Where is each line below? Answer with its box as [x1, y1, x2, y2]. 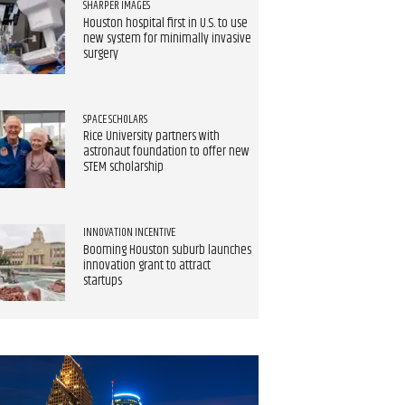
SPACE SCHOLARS [82, 109, 147, 128]
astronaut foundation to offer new [82, 142, 250, 163]
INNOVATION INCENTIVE [82, 223, 175, 242]
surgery [82, 43, 118, 64]
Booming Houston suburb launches [82, 240, 251, 260]
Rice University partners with [82, 127, 220, 147]
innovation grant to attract [82, 256, 211, 276]
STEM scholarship [82, 157, 164, 178]
